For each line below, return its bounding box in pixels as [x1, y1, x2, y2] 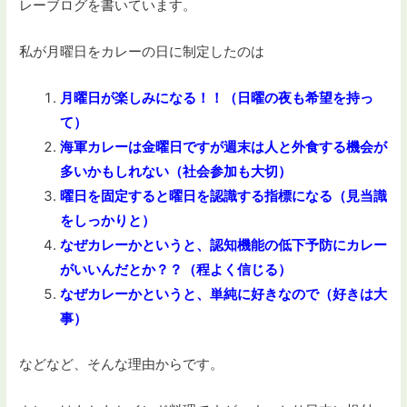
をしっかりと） [60, 212, 156, 230]
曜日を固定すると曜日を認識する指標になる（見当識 [60, 187, 388, 205]
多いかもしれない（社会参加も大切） [60, 163, 293, 181]
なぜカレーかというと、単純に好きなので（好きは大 [60, 285, 388, 303]
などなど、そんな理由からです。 [19, 354, 224, 372]
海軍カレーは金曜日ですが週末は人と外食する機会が [60, 138, 388, 156]
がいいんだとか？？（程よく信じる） [60, 261, 293, 279]
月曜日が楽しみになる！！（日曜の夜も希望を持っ [60, 89, 374, 107]
